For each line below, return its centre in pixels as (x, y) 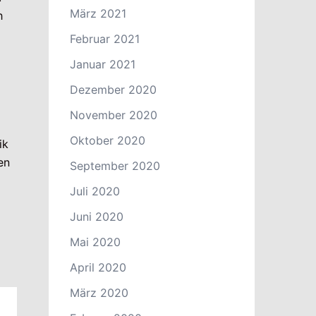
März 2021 (98, 13)
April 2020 (98, 267)
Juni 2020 (96, 217)
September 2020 (115, 166)
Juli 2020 (95, 191)
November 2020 (113, 115)
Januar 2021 (102, 64)
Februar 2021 (104, 39)
